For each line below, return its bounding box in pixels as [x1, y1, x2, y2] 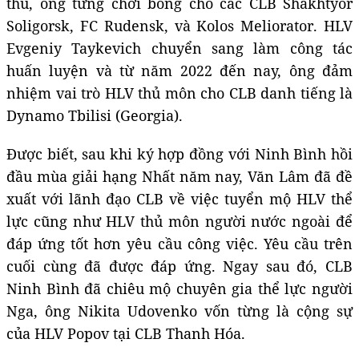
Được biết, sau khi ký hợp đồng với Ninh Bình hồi [6, 144, 353, 164]
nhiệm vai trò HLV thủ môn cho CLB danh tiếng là [6, 83, 353, 103]
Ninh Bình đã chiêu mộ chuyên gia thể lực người [6, 279, 353, 299]
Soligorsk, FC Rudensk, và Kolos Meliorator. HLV [6, 16, 353, 36]
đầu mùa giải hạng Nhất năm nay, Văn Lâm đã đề [6, 167, 353, 187]
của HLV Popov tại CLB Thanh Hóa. [6, 324, 245, 344]
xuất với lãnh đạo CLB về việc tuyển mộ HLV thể [6, 189, 353, 209]
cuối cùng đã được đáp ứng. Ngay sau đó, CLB [6, 256, 353, 276]
